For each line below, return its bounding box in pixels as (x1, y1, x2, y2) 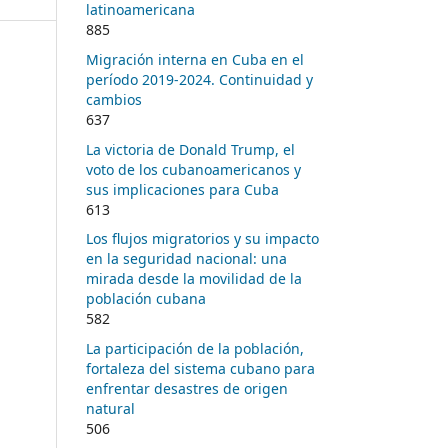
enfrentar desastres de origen (86, 379, 288, 399)
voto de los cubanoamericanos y (86, 159, 301, 179)
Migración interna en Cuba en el (86, 49, 304, 69)
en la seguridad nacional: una (86, 249, 287, 269)
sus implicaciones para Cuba (86, 179, 279, 199)
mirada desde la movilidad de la (86, 269, 302, 289)
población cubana (86, 289, 206, 309)
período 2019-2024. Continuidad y (86, 69, 313, 89)
